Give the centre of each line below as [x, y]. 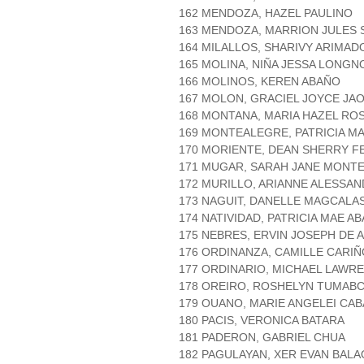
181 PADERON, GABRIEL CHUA [262, 338]
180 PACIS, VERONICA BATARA [262, 321]
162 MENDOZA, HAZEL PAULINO [266, 13]
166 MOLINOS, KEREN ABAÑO [260, 82]
